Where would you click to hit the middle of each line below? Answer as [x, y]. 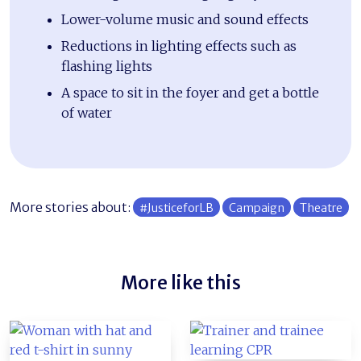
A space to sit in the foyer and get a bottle [190, 92]
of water [87, 112]
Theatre [321, 207]
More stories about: [71, 207]
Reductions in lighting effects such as [179, 46]
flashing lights [107, 66]
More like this [180, 282]
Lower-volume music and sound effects [185, 19]
